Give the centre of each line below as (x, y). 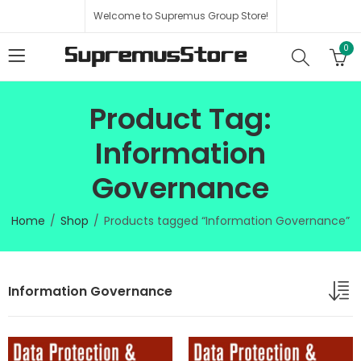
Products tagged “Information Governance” (227, 221)
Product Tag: (180, 119)
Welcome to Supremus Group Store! (180, 16)
